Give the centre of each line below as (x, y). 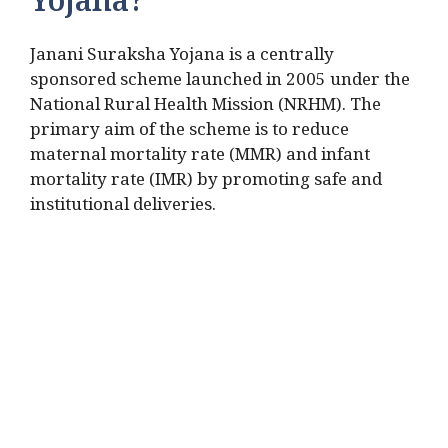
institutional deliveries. (123, 208)
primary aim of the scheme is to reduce (189, 133)
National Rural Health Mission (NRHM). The (205, 108)
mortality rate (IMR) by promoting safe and (206, 183)
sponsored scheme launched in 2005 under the (220, 83)
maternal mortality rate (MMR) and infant (200, 158)
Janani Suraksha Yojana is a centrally (182, 58)
